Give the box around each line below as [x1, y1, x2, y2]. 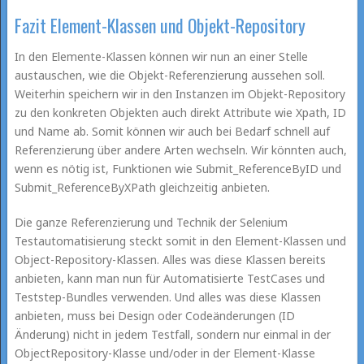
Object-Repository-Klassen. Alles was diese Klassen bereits [14, 251, 326, 267]
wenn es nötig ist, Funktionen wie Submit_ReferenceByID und [14, 160, 341, 176]
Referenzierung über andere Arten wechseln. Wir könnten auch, [14, 141, 347, 158]
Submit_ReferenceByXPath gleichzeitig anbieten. [14, 179, 270, 195]
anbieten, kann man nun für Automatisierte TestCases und [14, 270, 325, 286]
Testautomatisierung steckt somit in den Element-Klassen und [14, 232, 346, 249]
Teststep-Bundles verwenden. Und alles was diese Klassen [14, 288, 321, 305]
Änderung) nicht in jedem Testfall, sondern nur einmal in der [14, 326, 331, 342]
